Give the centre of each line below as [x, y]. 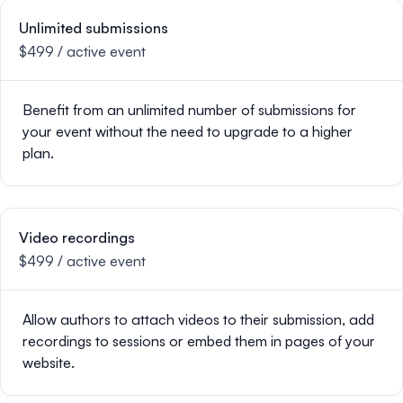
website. [49, 363]
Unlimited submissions [94, 28]
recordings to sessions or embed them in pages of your [199, 341]
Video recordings [77, 237]
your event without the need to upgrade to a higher [188, 131]
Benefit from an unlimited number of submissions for [189, 110]
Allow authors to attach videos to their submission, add [198, 319]
